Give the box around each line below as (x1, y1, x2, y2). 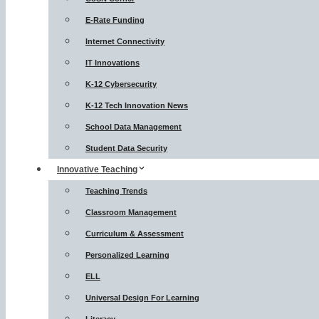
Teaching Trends (85, 187, 147, 195)
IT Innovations (85, 58, 140, 67)
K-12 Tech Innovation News (85, 101, 188, 110)
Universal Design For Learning (85, 293, 199, 302)
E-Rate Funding (85, 16, 145, 24)
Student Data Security (85, 144, 167, 152)
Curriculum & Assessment (85, 229, 184, 238)
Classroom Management (85, 208, 177, 216)
